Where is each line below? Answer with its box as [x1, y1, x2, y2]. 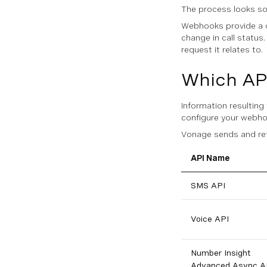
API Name [191, 153, 229, 163]
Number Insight [191, 248, 251, 257]
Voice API [191, 214, 229, 223]
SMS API [191, 181, 225, 190]
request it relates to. [181, 45, 263, 54]
